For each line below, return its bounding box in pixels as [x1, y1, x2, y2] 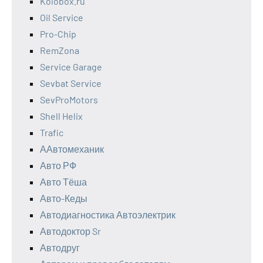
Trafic [40, 127, 63, 139]
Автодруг [40, 242, 80, 254]
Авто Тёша [40, 176, 87, 188]
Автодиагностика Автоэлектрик [40, 209, 176, 221]
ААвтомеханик [40, 143, 104, 155]
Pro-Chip [40, 28, 76, 40]
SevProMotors [40, 94, 98, 106]
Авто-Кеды [40, 193, 87, 204]
